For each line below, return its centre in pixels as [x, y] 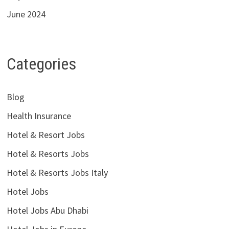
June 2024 [26, 14]
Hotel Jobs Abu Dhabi [47, 210]
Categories [41, 64]
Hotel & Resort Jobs [45, 134]
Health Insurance [39, 116]
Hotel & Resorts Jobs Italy [57, 172]
